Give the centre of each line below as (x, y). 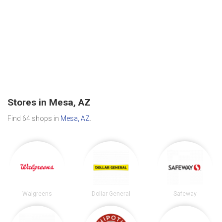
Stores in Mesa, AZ (49, 102)
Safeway (185, 194)
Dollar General (111, 194)
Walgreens (37, 194)
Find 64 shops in (34, 119)
